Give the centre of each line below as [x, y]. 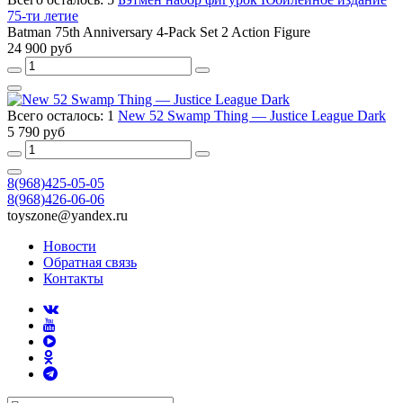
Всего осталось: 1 [63, 116]
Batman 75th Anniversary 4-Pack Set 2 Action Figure [159, 32]
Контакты [73, 279]
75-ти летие [43, 16]
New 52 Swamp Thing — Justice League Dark [252, 116]
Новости [70, 246]
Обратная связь [90, 263]
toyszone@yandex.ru [67, 216]
